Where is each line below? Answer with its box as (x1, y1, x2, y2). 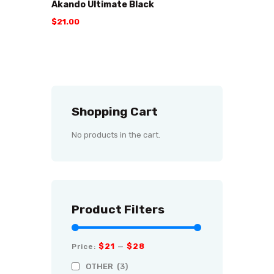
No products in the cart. (71, 130, 160, 140)
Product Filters (71, 202, 165, 217)
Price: (71, 242, 98, 251)
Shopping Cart (71, 104, 158, 119)
